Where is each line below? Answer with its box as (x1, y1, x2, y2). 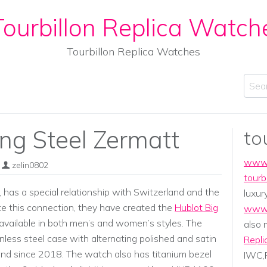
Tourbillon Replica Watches (67, 45, 200, 58)
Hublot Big (175, 201, 218, 213)
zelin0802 (12, 160, 48, 170)
